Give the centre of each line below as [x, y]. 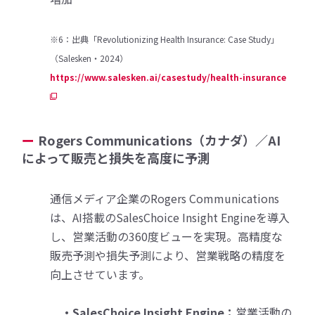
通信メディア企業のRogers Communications [165, 198]
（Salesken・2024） [89, 58]
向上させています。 [100, 274]
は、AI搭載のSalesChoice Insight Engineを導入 [170, 217]
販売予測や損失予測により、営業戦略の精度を [168, 255]
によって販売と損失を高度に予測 [116, 157]
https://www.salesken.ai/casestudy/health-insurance [168, 77]
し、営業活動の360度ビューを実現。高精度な [167, 236]
